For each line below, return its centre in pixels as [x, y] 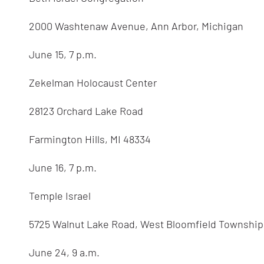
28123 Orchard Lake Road [86, 111]
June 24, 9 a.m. [65, 253]
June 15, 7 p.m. [63, 55]
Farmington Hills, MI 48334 [90, 139]
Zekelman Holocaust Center [93, 83]
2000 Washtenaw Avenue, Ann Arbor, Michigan [136, 26]
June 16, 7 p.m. [63, 168]
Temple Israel [60, 196]
